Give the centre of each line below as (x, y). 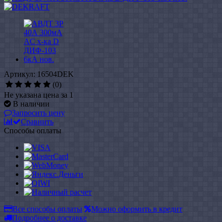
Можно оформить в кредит (137, 209)
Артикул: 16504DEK (39, 74)
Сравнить (37, 121)
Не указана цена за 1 (39, 95)
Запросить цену (38, 112)
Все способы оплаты (47, 209)
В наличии (31, 104)
